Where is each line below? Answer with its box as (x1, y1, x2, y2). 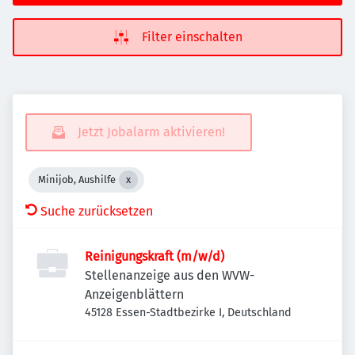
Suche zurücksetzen (40, 204, 153, 219)
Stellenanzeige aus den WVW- (85, 268, 254, 283)
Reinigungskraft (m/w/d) (85, 249, 224, 264)
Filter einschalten (141, 29, 242, 44)
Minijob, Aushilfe (38, 174, 116, 185)
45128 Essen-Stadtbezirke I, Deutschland (85, 306, 292, 319)
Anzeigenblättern (85, 287, 184, 302)
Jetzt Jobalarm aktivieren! (78, 124, 225, 139)
